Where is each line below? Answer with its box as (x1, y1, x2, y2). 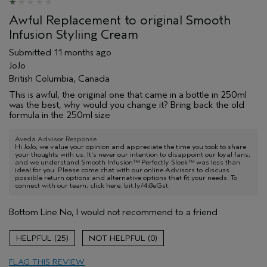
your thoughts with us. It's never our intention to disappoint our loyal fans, (15, 150, 250, 159)
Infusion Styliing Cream (9, 26, 138, 42)
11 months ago (54, 46, 111, 58)
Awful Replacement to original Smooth (9, 12, 231, 28)
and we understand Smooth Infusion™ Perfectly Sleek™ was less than (15, 157, 240, 166)
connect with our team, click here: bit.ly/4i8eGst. (15, 181, 170, 190)
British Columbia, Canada (9, 73, 110, 84)
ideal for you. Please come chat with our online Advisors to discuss (15, 165, 229, 174)
